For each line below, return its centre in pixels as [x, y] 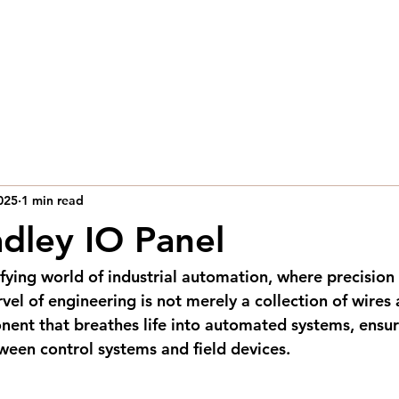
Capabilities [136, 58]
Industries [234, 58]
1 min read [53, 200]
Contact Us [329, 58]
